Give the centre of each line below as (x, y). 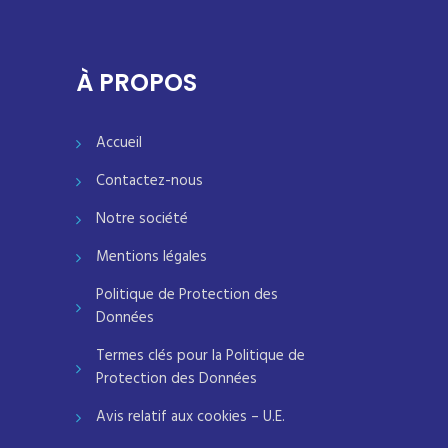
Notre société (142, 218)
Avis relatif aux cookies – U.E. (190, 416)
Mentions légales (151, 256)
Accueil (119, 142)
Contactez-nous (149, 180)
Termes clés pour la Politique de (200, 355)
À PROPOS (136, 82)
